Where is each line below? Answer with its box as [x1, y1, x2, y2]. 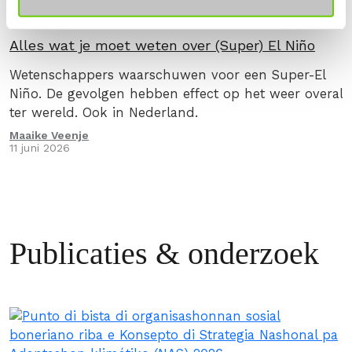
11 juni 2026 [9, 141, 70, 154]
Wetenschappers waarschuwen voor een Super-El [9, 68, 326, 82]
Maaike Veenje [9, 129, 89, 141]
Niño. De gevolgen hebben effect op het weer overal [9, 86, 343, 101]
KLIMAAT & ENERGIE [101, 11, 232, 27]
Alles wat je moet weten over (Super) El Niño [9, 37, 315, 53]
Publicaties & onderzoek [9, 236, 319, 271]
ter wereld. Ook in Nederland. [9, 105, 198, 120]
